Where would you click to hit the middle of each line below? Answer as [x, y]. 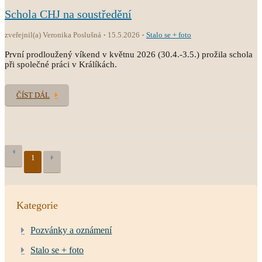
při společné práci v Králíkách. [61, 64]
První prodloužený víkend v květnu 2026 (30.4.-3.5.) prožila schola [129, 54]
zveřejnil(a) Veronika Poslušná [53, 35]
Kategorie [37, 205]
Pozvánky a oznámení [71, 230]
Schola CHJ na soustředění [68, 14]
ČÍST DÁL [33, 95]
